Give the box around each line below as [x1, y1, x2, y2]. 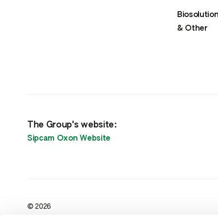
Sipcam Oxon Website [27, 134, 110, 143]
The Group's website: [27, 120, 117, 129]
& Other [177, 24, 208, 33]
